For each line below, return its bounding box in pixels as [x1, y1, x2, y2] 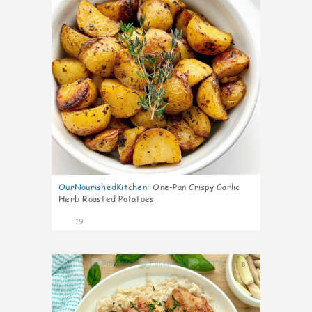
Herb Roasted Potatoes [58, 193, 155, 205]
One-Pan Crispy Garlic [153, 181, 240, 193]
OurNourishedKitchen [58, 181, 147, 193]
